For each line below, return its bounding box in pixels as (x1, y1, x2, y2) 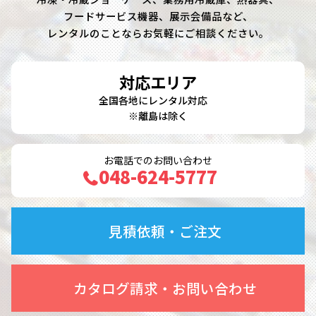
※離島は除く (128, 109, 188, 123)
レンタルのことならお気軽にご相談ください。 (47, 25, 269, 41)
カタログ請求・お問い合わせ (73, 278, 257, 299)
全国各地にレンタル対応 (99, 93, 217, 108)
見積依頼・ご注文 (109, 221, 221, 242)
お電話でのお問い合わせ (104, 152, 212, 167)
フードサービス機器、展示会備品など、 (63, 8, 253, 24)
